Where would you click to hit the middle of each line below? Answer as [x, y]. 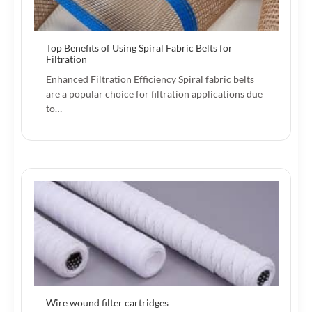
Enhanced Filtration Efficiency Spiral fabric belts [150, 79]
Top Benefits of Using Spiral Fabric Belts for [139, 48]
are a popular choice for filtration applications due [154, 94]
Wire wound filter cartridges [107, 303]
